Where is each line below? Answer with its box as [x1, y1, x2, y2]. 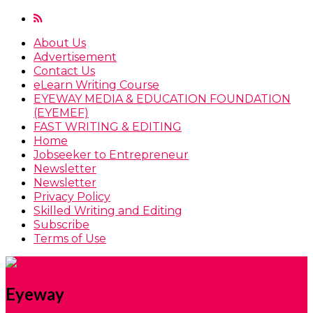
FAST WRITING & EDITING [34, 120, 182, 133]
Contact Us [34, 64, 95, 78]
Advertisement [34, 50, 117, 64]
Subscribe [34, 218, 89, 231]
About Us [34, 36, 86, 50]
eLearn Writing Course [34, 78, 159, 92]
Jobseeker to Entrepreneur [34, 148, 189, 161]
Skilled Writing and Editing [34, 204, 182, 217]
